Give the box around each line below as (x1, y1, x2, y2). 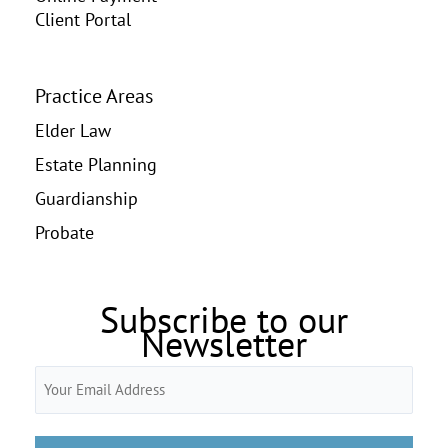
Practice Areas (35, 83, 153, 110)
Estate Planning (35, 152, 157, 177)
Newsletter (141, 320, 307, 368)
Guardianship (35, 186, 138, 211)
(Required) (37, 394, 95, 412)
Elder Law (35, 118, 111, 143)
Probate (35, 220, 94, 245)
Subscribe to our (100, 296, 348, 344)
